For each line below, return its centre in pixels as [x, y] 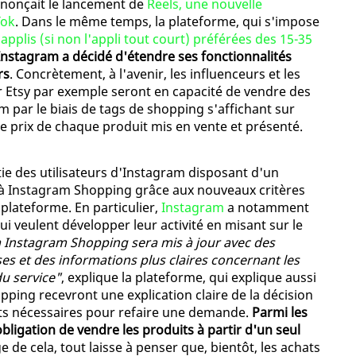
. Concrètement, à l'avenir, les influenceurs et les [155, 74]
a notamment [267, 208]
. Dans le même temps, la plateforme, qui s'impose [167, 22]
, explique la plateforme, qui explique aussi [189, 278]
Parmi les [280, 313]
